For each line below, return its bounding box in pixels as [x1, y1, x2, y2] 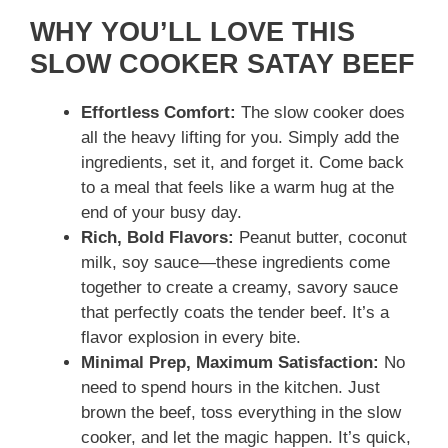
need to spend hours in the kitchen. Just [81, 377, 380, 397]
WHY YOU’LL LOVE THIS [30, 16, 355, 47]
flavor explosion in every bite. [81, 327, 301, 347]
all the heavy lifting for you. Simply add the [81, 127, 399, 147]
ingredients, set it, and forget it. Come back [81, 152, 404, 172]
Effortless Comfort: [81, 102, 236, 122]
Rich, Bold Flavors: [81, 227, 234, 247]
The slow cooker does [236, 102, 405, 122]
